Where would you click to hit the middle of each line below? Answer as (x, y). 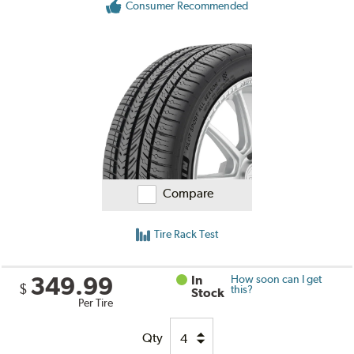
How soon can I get (276, 279)
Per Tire (96, 303)
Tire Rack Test (186, 234)
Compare (188, 194)
